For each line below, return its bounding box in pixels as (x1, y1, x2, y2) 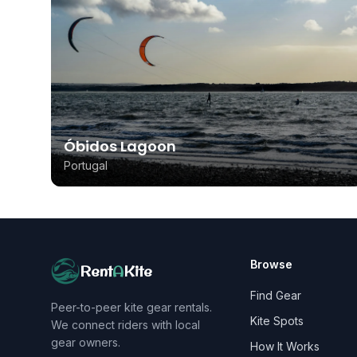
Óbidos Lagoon (64, 136, 176, 157)
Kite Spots (249, 314, 304, 328)
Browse (249, 257, 292, 272)
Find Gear (249, 288, 301, 303)
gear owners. (51, 335, 120, 349)
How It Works (249, 339, 320, 354)
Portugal (64, 159, 108, 173)
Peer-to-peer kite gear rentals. (51, 300, 212, 314)
